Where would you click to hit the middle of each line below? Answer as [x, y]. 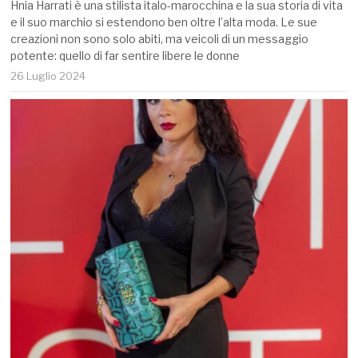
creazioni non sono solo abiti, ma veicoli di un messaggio [160, 38]
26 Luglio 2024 [48, 76]
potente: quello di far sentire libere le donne [125, 55]
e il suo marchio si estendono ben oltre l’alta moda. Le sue [164, 22]
